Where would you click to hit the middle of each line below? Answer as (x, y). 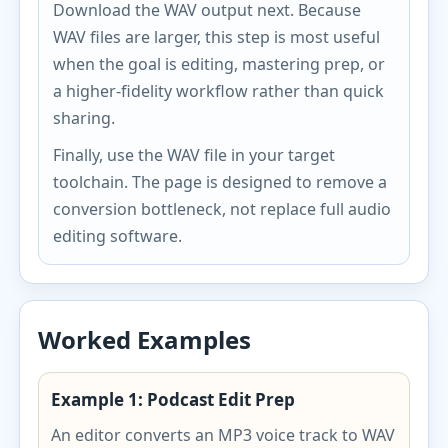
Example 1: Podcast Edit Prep (173, 399)
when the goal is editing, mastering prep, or (219, 64)
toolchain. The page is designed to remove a (220, 182)
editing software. (118, 236)
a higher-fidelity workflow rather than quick (219, 91)
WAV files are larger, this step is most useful (217, 37)
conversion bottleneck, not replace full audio (222, 209)
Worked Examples (145, 339)
